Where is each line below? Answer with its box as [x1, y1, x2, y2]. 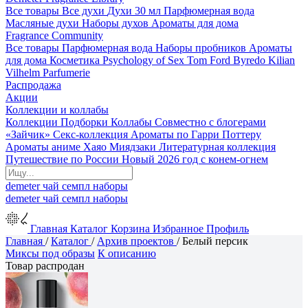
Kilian [268, 54, 295, 66]
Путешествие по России [5, 153, 119, 165]
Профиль [206, 223, 249, 234]
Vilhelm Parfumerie [5, 67, 90, 78]
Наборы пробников [155, 42, 246, 54]
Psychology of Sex [102, 54, 184, 66]
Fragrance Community [5, 30, 103, 41]
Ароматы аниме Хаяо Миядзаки [5, 141, 156, 153]
